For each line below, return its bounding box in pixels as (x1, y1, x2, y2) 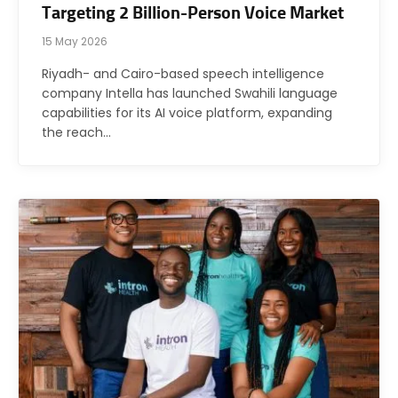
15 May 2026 (42, 33, 107, 49)
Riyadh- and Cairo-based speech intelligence (42, 64, 324, 83)
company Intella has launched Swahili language (42, 84, 338, 102)
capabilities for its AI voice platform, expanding (42, 103, 332, 122)
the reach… (42, 123, 111, 141)
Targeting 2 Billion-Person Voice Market (42, 4, 344, 22)
